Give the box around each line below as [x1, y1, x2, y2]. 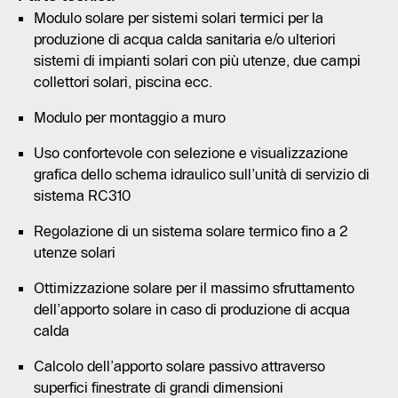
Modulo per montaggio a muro [34, 107, 226, 126]
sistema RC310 [34, 186, 131, 204]
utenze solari [34, 243, 115, 261]
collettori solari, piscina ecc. [34, 72, 212, 91]
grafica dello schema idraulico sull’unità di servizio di [34, 164, 370, 183]
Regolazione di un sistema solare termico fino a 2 [34, 221, 348, 240]
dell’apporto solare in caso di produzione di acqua [34, 299, 350, 318]
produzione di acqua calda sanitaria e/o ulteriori [34, 29, 336, 48]
